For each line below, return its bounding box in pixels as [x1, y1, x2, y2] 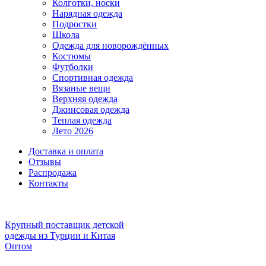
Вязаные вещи [52, 83, 110, 93]
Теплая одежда [52, 115, 112, 125]
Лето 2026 [52, 126, 93, 136]
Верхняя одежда [52, 94, 118, 104]
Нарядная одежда [52, 8, 122, 18]
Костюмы [52, 51, 91, 61]
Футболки [52, 62, 93, 72]
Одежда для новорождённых [52, 40, 169, 50]
